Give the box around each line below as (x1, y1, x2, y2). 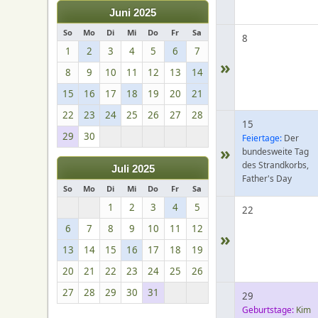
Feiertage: (242, 132, 283, 144)
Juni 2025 (109, 7, 157, 18)
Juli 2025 (111, 163, 155, 175)
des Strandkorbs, (242, 159, 309, 171)
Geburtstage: (242, 304, 295, 316)
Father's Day (242, 172, 292, 185)
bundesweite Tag (242, 146, 309, 158)
